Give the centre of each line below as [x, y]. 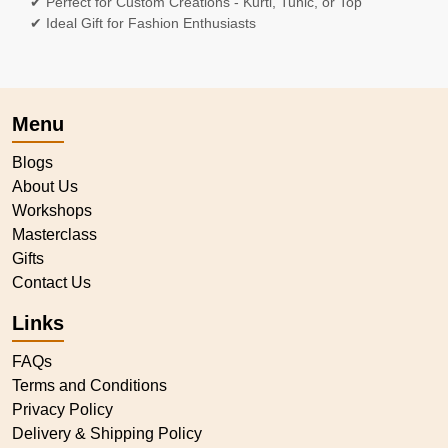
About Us [45, 186]
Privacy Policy [62, 409]
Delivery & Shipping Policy [107, 433]
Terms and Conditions [89, 385]
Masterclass [54, 234]
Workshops [52, 210]
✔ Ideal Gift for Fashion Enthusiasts [143, 22]
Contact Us [51, 282]
